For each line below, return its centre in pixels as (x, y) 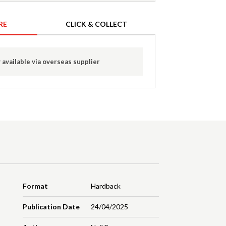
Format (36, 186)
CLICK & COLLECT (96, 24)
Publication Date (51, 207)
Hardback (105, 186)
